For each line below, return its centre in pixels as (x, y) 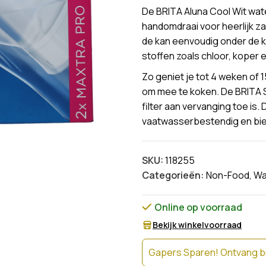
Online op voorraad (198, 207)
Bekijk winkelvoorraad (197, 225)
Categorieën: (173, 175)
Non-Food (228, 175)
